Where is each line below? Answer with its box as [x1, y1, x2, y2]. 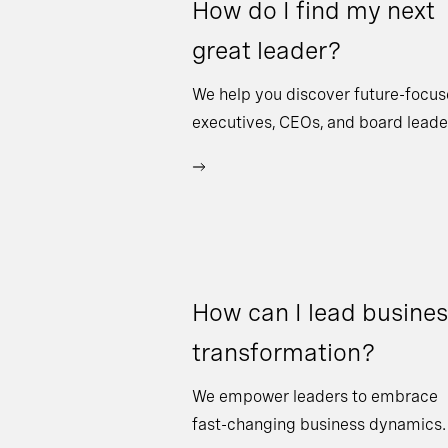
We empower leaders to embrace [192, 387, 438, 406]
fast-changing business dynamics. [192, 415, 446, 434]
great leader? [192, 36, 342, 65]
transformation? [192, 338, 376, 367]
